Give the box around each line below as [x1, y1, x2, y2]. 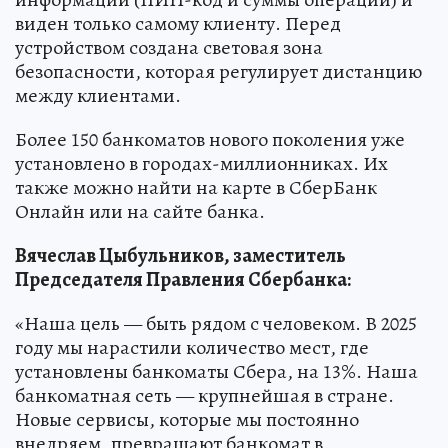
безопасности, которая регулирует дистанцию [15, 58, 422, 86]
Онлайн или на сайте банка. [15, 198, 265, 226]
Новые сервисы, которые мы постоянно [15, 406, 359, 434]
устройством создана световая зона [15, 34, 323, 62]
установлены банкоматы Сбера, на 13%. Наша [15, 358, 418, 386]
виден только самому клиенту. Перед [15, 10, 341, 38]
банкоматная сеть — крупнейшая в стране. [15, 382, 394, 410]
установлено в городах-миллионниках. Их [15, 150, 388, 178]
